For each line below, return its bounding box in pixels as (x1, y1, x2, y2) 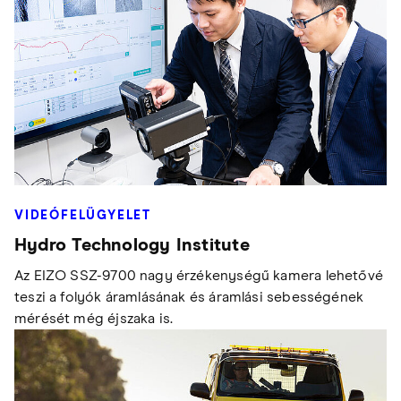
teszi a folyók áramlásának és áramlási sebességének (14, 290, 364, 305)
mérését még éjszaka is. (14, 311, 174, 327)
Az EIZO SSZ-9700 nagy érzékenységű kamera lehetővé (14, 269, 383, 284)
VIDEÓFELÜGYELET (14, 209, 151, 223)
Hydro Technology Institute (14, 236, 250, 255)
